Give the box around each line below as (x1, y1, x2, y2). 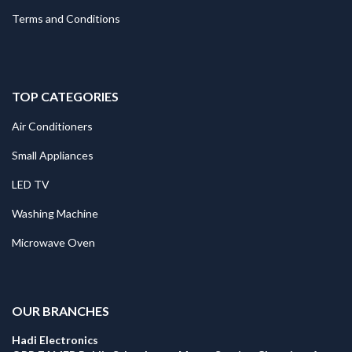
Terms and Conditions (12, 12, 120, 26)
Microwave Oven (12, 236, 95, 250)
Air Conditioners (12, 119, 93, 134)
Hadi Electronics (12, 333, 98, 347)
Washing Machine (12, 207, 98, 221)
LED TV (12, 178, 49, 192)
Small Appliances (12, 148, 93, 163)
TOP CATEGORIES (12, 89, 119, 104)
